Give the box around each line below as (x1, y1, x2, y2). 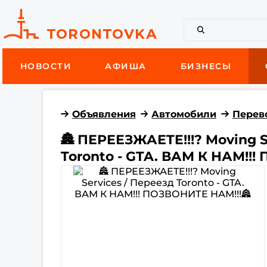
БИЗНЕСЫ (180, 61, 232, 72)
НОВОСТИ (20, 61, 72, 72)
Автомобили (151, 108, 217, 120)
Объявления (72, 108, 136, 120)
